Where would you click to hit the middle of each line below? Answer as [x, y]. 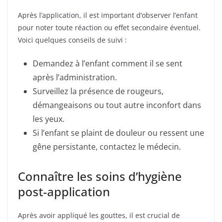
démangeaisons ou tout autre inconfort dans [117, 105]
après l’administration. [75, 77]
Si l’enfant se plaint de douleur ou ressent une [118, 133]
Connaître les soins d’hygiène [100, 176]
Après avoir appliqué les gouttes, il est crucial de [99, 215]
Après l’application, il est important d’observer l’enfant [108, 15]
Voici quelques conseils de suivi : [72, 40]
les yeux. [49, 119]
